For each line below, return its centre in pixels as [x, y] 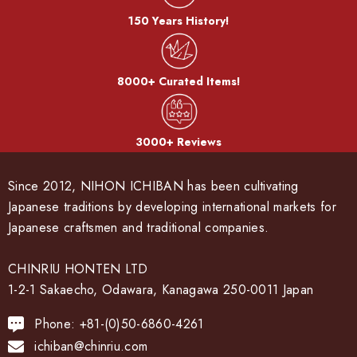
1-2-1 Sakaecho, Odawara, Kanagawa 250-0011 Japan [161, 290]
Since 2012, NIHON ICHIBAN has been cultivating [153, 186]
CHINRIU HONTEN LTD [78, 269]
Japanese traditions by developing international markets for [172, 207]
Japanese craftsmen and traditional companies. [139, 228]
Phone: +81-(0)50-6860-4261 [119, 324]
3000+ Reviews [178, 142]
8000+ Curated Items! [178, 82]
